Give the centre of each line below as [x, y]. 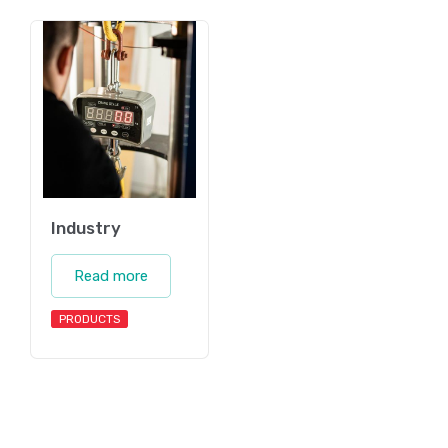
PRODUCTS [89, 319]
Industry [86, 228]
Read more [111, 276]
